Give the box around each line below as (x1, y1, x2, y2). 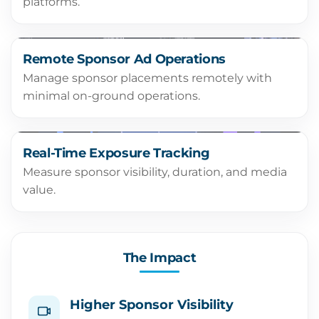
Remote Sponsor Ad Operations (23, 51, 226, 67)
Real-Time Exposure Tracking (23, 145, 210, 161)
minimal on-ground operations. (23, 89, 200, 103)
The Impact (122, 250, 197, 266)
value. (23, 183, 56, 197)
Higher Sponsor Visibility (70, 297, 234, 313)
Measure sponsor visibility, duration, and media (23, 165, 287, 179)
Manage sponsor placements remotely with (23, 71, 272, 85)
